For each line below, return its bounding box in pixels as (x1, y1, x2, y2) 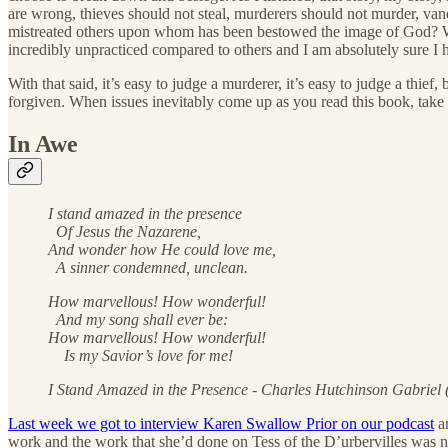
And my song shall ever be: (48, 310, 228, 328)
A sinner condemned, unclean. (48, 258, 248, 276)
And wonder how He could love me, (48, 240, 276, 258)
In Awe (8, 131, 78, 158)
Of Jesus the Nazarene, (48, 222, 201, 240)
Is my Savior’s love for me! (48, 346, 233, 364)
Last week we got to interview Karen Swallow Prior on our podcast (8, 414, 434, 432)
